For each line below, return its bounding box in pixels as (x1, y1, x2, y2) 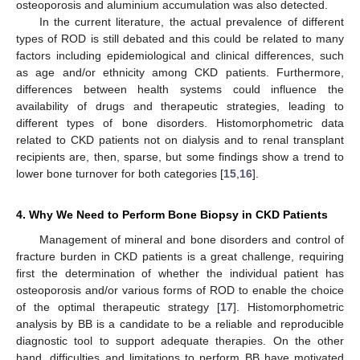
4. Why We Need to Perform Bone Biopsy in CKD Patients (16, 208, 328, 222)
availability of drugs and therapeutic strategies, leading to (16, 100, 344, 113)
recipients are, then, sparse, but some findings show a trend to (16, 150, 344, 164)
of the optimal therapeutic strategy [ (16, 301, 220, 314)
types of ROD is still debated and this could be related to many (16, 32, 344, 46)
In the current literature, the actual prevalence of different (39, 15, 344, 29)
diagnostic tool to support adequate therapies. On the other (16, 334, 344, 348)
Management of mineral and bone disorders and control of (39, 233, 344, 247)
